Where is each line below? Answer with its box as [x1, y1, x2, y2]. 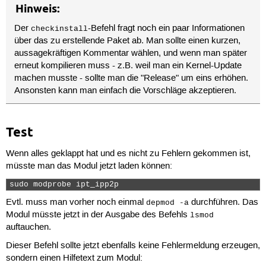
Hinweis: [15, 1, 60, 15]
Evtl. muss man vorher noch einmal [5, 197, 146, 208]
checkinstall [31, 25, 88, 34]
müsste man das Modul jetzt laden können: [5, 160, 172, 172]
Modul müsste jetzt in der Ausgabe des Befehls [5, 210, 190, 221]
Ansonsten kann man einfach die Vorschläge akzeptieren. [14, 85, 237, 97]
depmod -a [145, 199, 189, 208]
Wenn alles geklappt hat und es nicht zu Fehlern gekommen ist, [5, 148, 251, 159]
